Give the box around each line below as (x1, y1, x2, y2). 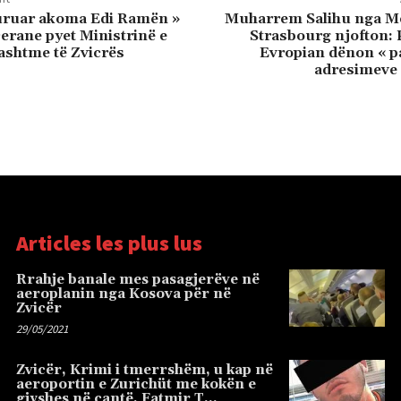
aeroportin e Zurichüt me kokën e (16, 376, 256, 394)
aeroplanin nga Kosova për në (16, 286, 231, 303)
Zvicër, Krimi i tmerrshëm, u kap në (16, 362, 273, 380)
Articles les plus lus (16, 229, 202, 258)
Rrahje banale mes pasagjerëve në (16, 271, 260, 289)
